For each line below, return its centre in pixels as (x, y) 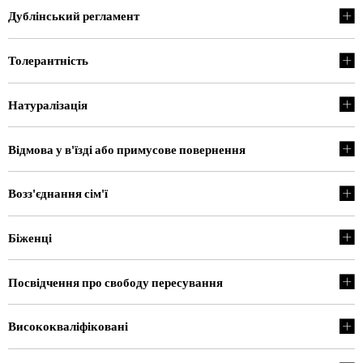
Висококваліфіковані (68, 327)
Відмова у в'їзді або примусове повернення (127, 149)
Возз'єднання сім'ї (58, 194)
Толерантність (48, 61)
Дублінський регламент (74, 16)
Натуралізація (48, 105)
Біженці (30, 237)
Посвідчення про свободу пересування (115, 282)
